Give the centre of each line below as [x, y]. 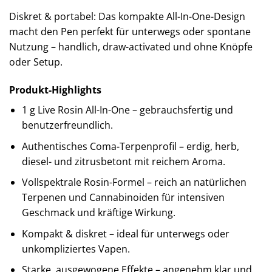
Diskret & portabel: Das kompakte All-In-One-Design [127, 17]
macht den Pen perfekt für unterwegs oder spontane [130, 32]
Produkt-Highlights [55, 90]
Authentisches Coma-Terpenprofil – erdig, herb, [130, 146]
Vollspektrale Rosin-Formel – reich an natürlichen [134, 182]
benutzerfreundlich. [67, 125]
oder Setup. [36, 62]
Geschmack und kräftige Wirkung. [98, 213]
